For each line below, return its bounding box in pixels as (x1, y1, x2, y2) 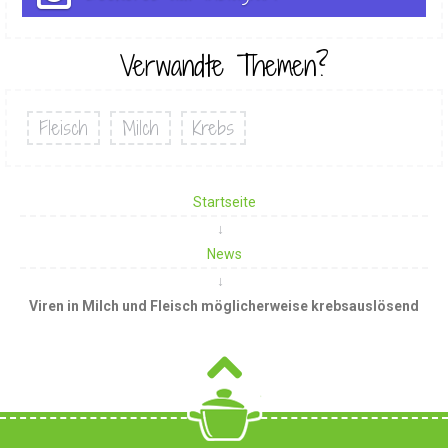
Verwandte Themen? (119, 46, 329, 85)
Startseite (192, 193, 256, 210)
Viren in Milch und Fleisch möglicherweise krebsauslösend (29, 297, 419, 314)
